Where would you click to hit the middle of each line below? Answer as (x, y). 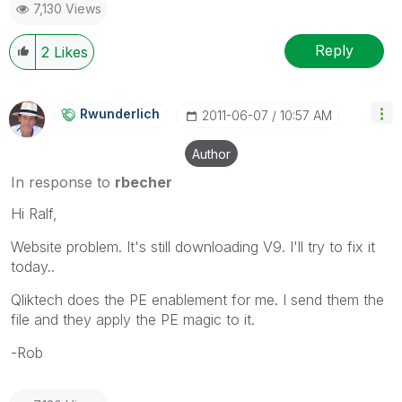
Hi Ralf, (34, 213)
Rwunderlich (120, 113)
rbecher (144, 182)
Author (211, 153)
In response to (63, 182)
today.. (33, 266)
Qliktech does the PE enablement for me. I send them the (197, 299)
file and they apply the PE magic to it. (133, 319)
